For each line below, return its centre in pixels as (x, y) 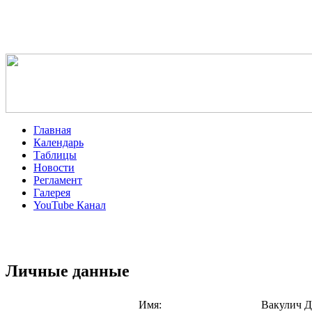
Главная (52, 130)
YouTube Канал (70, 205)
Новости (54, 167)
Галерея (52, 193)
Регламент (58, 180)
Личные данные (68, 271)
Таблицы (55, 155)
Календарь (58, 142)
